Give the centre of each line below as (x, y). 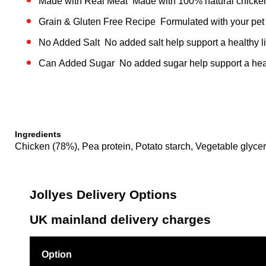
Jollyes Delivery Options (103, 194)
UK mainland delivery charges (120, 219)
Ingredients (38, 134)
